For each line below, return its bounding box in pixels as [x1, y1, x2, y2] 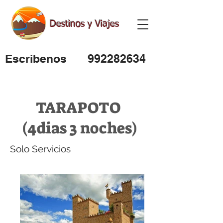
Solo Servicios [10, 143, 71, 154]
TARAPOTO [36, 98, 123, 118]
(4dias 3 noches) [22, 118, 137, 138]
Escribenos [5, 52, 67, 65]
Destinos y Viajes [50, 19, 119, 29]
